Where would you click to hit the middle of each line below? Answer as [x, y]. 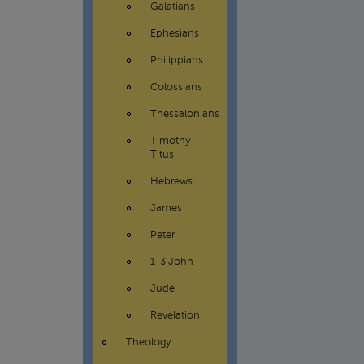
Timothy [170, 141]
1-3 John [172, 262]
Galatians [173, 7]
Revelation [175, 316]
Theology [148, 342]
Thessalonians [185, 114]
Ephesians [175, 34]
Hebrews [171, 182]
